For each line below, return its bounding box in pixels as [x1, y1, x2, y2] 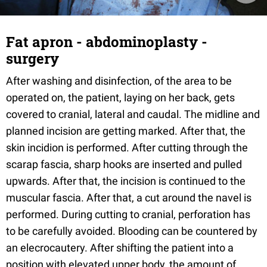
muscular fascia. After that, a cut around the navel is [6, 191, 252, 204]
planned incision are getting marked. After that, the [6, 125, 246, 137]
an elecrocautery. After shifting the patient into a [6, 241, 234, 254]
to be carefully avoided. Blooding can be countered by [6, 225, 257, 237]
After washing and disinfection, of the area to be [6, 74, 232, 87]
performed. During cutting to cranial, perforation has [6, 208, 250, 221]
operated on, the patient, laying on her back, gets [6, 91, 235, 104]
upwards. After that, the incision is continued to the [6, 175, 246, 187]
